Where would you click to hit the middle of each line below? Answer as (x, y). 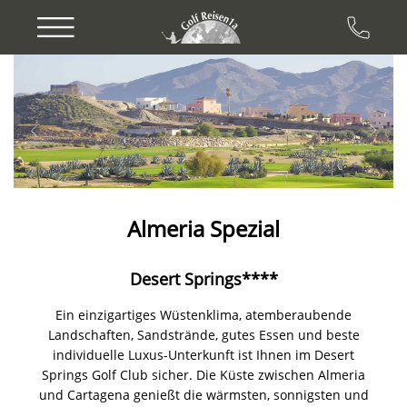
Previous (101, 66)
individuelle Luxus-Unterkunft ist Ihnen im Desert (203, 354)
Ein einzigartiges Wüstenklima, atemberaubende (203, 314)
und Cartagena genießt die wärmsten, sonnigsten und (203, 394)
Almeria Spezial (203, 228)
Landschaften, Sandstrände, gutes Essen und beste (203, 334)
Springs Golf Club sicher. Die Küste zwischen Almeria (203, 374)
